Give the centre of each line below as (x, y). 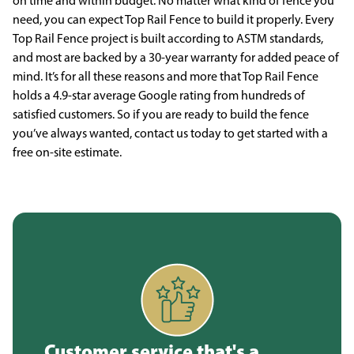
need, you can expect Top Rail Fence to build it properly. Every (173, 19)
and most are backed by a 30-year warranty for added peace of (176, 57)
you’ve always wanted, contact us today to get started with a (170, 133)
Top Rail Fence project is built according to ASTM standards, (168, 38)
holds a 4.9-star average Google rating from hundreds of (159, 95)
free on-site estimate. (67, 152)
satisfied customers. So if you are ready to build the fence (161, 114)
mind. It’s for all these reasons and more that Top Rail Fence (166, 76)
